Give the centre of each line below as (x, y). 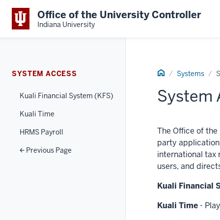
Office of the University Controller (119, 14)
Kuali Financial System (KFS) (67, 96)
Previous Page (48, 150)
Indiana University (66, 24)
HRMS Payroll (41, 132)
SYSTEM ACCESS (44, 74)
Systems (191, 74)
